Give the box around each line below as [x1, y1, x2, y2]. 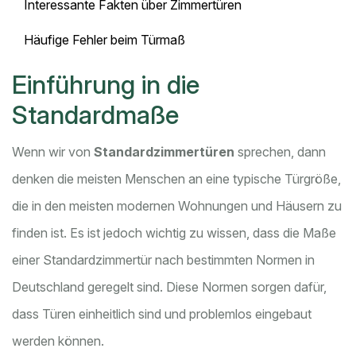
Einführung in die [12, 69, 199, 101]
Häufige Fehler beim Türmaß [24, 32, 185, 48]
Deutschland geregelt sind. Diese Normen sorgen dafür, [12, 279, 327, 296]
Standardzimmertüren [94, 144, 234, 161]
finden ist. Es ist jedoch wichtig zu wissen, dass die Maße [12, 225, 336, 242]
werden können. [12, 333, 104, 350]
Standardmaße [12, 99, 179, 131]
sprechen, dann [234, 144, 326, 161]
